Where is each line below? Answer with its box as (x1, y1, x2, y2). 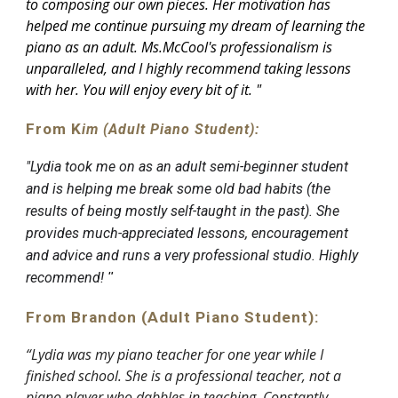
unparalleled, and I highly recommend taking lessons (26, 58, 352, 78)
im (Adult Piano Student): (82, 120, 260, 138)
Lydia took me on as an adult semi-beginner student (30, 157, 349, 175)
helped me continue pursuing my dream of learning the (26, 15, 366, 36)
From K (26, 119, 83, 138)
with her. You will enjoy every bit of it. (26, 79, 253, 99)
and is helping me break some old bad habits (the (26, 179, 331, 197)
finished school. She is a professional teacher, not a (26, 365, 342, 386)
